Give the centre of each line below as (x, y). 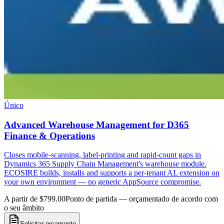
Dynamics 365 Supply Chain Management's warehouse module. (105, 164)
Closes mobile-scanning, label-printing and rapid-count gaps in (102, 155)
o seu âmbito (24, 208)
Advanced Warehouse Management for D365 (96, 124)
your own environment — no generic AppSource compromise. (102, 182)
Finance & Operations (49, 135)
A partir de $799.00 (35, 199)
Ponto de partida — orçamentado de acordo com (142, 199)
